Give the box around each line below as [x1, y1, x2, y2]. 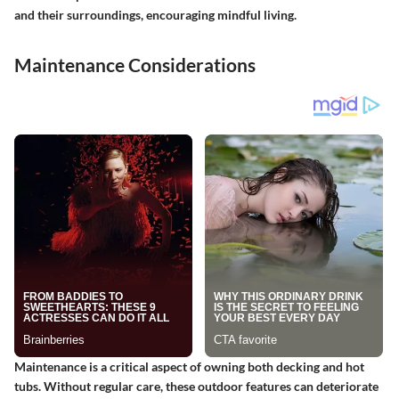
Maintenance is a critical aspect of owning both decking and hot [14, 359, 364, 375]
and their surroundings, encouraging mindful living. [14, 6, 297, 22]
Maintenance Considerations [14, 53, 256, 76]
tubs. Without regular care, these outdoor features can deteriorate [14, 379, 379, 395]
